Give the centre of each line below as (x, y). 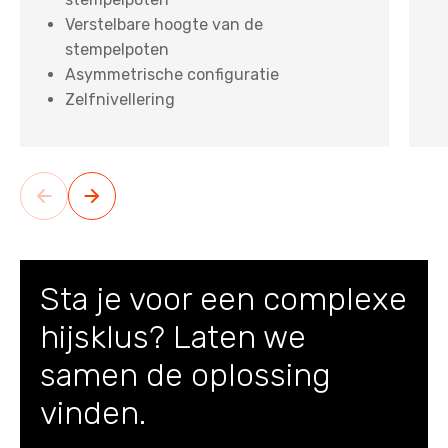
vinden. (93, 412)
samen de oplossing (185, 374)
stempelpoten (117, 49)
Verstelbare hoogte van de (164, 24)
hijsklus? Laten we (173, 336)
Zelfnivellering (120, 99)
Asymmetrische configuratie (172, 74)
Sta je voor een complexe (223, 298)
